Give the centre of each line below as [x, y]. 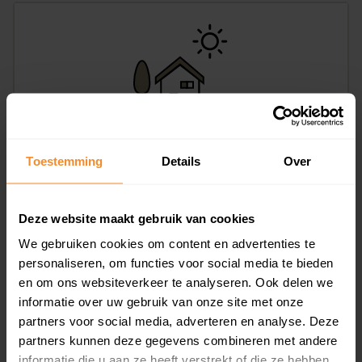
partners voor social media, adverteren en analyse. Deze [179, 321]
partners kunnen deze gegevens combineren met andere [178, 340]
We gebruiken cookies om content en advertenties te [167, 243]
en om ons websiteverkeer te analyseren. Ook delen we [176, 282]
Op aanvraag [66, 204]
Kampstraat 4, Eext [92, 141]
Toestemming [65, 160]
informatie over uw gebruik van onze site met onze [161, 301]
